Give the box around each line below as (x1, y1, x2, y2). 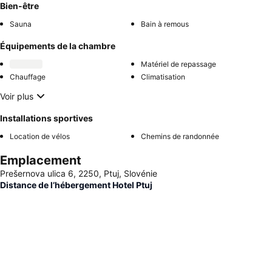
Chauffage (10, 72, 46, 81)
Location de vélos (10, 132, 70, 141)
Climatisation (141, 72, 185, 81)
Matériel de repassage (141, 59, 216, 69)
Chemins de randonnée (141, 132, 219, 141)
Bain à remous (141, 19, 189, 29)
